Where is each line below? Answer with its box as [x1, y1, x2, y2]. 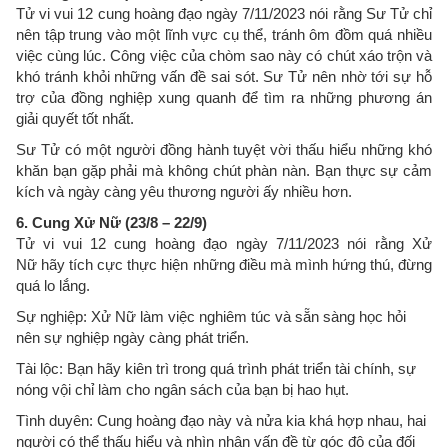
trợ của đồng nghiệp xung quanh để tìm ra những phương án [16, 89, 432, 106]
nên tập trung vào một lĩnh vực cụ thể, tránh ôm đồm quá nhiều [16, 26, 432, 43]
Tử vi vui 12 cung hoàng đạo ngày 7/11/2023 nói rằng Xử [16, 235, 432, 252]
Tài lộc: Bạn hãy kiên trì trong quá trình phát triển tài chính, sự [16, 360, 416, 377]
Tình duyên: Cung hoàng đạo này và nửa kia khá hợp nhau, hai [16, 412, 426, 429]
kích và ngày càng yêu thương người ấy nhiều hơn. [16, 183, 356, 200]
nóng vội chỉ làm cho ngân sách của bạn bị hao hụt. [16, 381, 349, 398]
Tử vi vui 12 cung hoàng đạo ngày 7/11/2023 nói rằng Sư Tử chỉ [16, 5, 432, 22]
